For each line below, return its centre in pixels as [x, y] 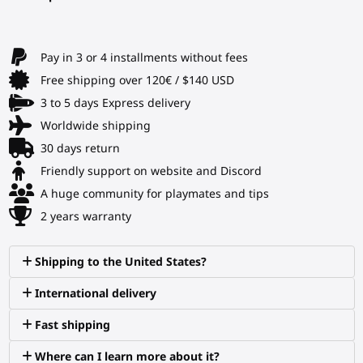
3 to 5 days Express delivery [115, 103]
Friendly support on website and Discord [151, 171]
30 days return [80, 148]
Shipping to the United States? [121, 261]
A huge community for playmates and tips [154, 194]
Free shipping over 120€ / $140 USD [137, 80]
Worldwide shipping [95, 126]
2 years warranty [85, 216]
